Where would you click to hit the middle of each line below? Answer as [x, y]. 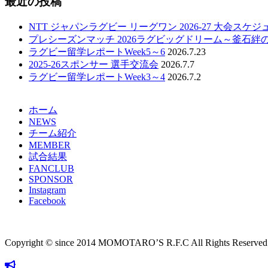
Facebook [47, 200]
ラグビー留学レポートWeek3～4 [97, 77]
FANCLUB [51, 168]
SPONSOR [51, 179]
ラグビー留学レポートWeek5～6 [97, 51]
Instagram [47, 190]
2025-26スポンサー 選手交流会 [94, 64]
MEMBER [50, 145]
